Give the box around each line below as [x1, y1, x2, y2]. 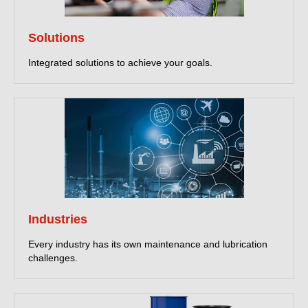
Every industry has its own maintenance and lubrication [28, 238, 267, 250]
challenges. [28, 252, 78, 263]
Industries [28, 212, 87, 226]
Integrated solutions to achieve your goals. [28, 56, 212, 68]
